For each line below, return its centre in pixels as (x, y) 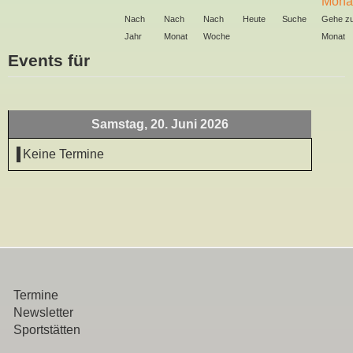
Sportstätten (47, 330)
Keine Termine (63, 154)
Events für (49, 60)
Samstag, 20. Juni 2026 (160, 124)
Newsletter (43, 312)
